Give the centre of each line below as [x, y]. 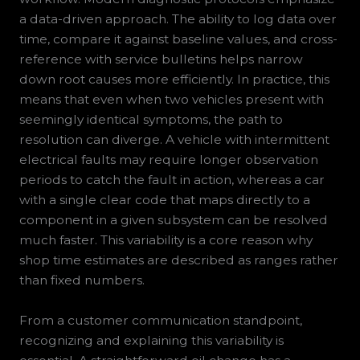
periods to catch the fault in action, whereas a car [172, 179]
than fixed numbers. [82, 280]
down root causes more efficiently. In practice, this [174, 79]
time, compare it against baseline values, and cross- [178, 39]
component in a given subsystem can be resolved [173, 219]
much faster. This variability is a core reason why [166, 239]
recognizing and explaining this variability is [151, 340]
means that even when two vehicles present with [171, 99]
